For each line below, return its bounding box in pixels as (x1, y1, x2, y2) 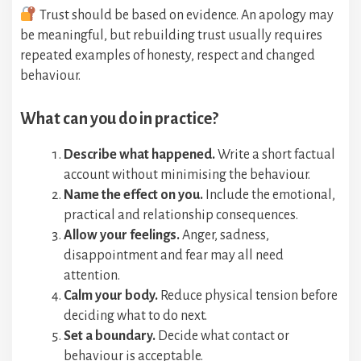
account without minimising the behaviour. (64, 168, 310, 183)
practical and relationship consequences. (64, 208, 298, 223)
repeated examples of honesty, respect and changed (20, 48, 315, 64)
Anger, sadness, (180, 228, 269, 243)
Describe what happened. (64, 147, 215, 163)
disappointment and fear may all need (64, 248, 284, 263)
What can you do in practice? (20, 110, 218, 128)
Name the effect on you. (64, 188, 203, 203)
